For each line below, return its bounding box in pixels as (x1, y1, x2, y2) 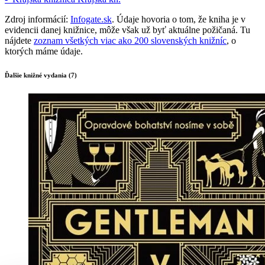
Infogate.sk (70, 14, 112, 25)
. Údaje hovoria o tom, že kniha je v (112, 14, 245, 25)
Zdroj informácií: (5, 14, 70, 25)
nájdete (5, 35, 34, 46)
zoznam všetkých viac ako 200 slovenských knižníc (34, 35, 227, 46)
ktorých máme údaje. (5, 46, 83, 57)
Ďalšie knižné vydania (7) (5, 72, 77, 79)
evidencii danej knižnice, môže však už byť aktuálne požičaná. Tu (5, 25, 250, 35)
